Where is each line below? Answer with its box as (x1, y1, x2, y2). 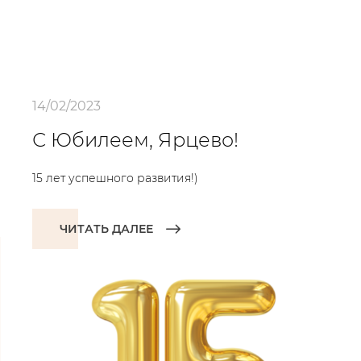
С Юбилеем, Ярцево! (32, 128, 239, 151)
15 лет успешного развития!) (32, 171, 198, 185)
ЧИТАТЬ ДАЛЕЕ (60, 222, 153, 236)
